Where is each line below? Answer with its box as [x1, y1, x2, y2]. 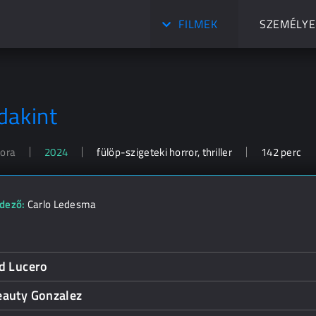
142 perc [260, 144, 302, 160]
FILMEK [178, 16, 218, 32]
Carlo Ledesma [27, 196, 97, 212]
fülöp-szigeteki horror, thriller [97, 144, 232, 160]
